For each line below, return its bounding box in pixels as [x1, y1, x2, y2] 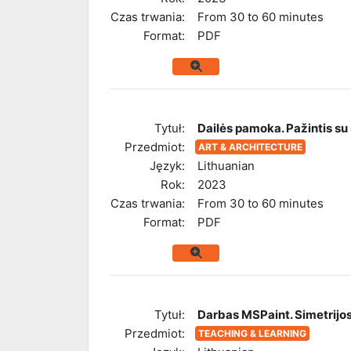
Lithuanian [197, 157, 255, 173]
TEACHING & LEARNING [198, 327, 306, 339]
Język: [150, 157, 185, 173]
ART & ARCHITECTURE [198, 140, 302, 153]
